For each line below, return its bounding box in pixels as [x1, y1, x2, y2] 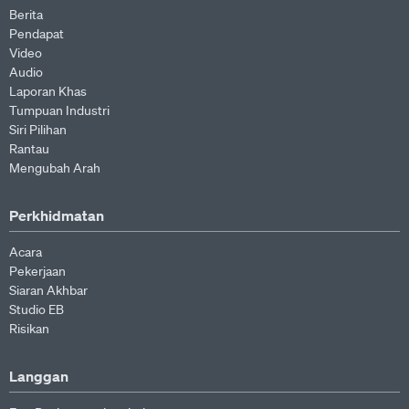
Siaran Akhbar [9, 282, 88, 299]
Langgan [9, 367, 68, 385]
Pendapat [9, 26, 64, 42]
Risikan [9, 320, 49, 337]
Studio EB [9, 301, 64, 318]
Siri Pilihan [9, 121, 67, 138]
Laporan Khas [9, 83, 87, 100]
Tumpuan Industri [9, 102, 110, 119]
